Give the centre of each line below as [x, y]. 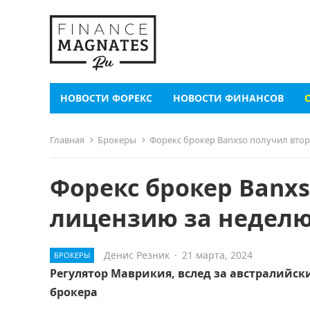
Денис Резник [137, 255]
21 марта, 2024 [217, 255]
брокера [74, 292]
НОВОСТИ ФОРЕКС [106, 98]
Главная [67, 140]
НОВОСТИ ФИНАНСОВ [228, 98]
